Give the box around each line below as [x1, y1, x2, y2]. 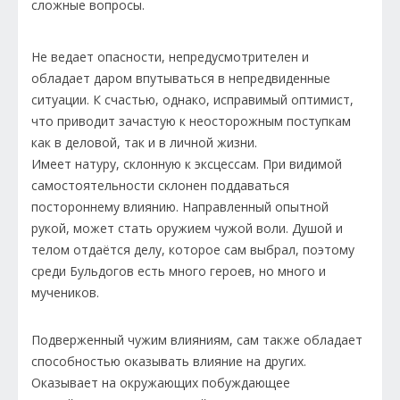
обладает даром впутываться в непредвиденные [31, 70, 330, 87]
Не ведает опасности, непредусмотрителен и [31, 48, 309, 66]
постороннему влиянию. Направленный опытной [31, 198, 329, 216]
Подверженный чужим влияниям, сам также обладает [31, 331, 362, 349]
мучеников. [31, 284, 103, 302]
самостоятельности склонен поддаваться [31, 177, 289, 195]
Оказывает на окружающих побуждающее [31, 374, 290, 392]
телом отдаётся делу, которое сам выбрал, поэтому [31, 241, 354, 259]
